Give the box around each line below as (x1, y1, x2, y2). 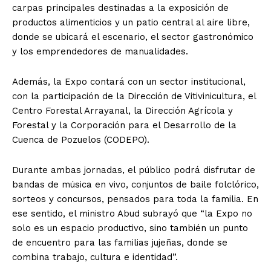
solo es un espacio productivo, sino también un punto (12, 222, 248, 233)
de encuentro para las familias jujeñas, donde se (12, 237, 227, 248)
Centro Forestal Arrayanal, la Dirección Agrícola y (12, 105, 233, 116)
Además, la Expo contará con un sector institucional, (12, 76, 246, 87)
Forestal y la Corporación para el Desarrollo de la (12, 119, 237, 131)
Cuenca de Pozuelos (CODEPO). (12, 134, 149, 145)
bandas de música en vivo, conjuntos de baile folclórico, (12, 178, 259, 190)
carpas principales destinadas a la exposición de (12, 2, 229, 13)
